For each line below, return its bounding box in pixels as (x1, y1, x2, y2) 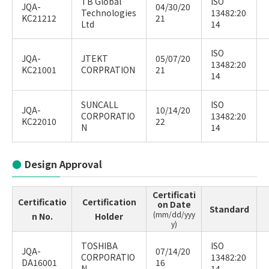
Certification (82, 196, 136, 208)
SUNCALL (81, 98, 118, 110)
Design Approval (25, 157, 102, 171)
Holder (95, 210, 123, 222)
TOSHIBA (81, 240, 118, 252)
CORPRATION (81, 64, 135, 76)
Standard (209, 203, 249, 215)
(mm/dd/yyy (153, 209, 195, 219)
